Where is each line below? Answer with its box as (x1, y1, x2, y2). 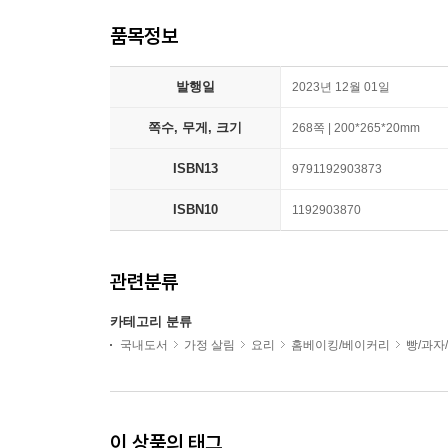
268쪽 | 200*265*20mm (292, 121, 420, 135)
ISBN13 (172, 161, 218, 176)
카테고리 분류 (110, 314, 192, 329)
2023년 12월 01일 (292, 80, 390, 94)
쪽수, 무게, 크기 (148, 120, 242, 135)
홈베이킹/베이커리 (291, 338, 390, 352)
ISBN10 (172, 202, 218, 217)
